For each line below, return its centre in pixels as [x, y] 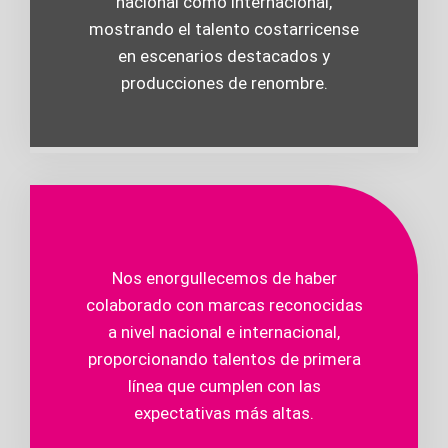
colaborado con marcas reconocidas [224, 305]
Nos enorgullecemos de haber [224, 278]
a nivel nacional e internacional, [224, 332]
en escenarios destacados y [224, 56]
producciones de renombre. [224, 83]
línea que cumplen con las [224, 386]
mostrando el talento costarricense [224, 29]
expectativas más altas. [224, 413]
